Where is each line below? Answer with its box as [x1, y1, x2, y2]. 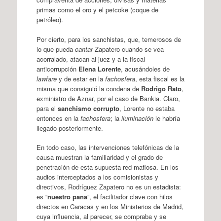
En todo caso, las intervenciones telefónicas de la [36, 143, 179, 152]
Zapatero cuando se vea [92, 44, 164, 54]
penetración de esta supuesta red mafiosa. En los [36, 162, 179, 172]
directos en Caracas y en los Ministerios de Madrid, [36, 202, 184, 211]
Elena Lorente [78, 64, 121, 74]
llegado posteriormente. [36, 123, 103, 133]
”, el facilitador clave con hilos [87, 192, 173, 201]
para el [36, 103, 58, 113]
